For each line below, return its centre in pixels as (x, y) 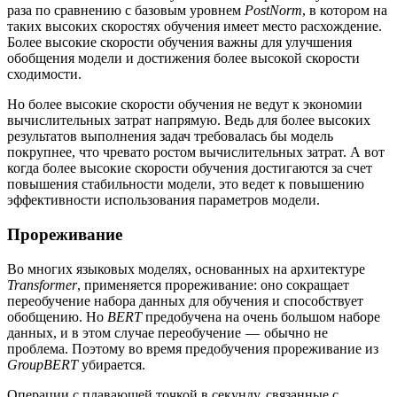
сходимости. (44, 74)
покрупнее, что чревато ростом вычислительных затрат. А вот (196, 152)
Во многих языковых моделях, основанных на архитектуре (186, 269)
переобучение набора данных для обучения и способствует (185, 300)
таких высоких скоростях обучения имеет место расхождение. (195, 27)
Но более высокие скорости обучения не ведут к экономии (185, 105)
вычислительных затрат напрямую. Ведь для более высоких (189, 121)
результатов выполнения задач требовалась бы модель (170, 136)
